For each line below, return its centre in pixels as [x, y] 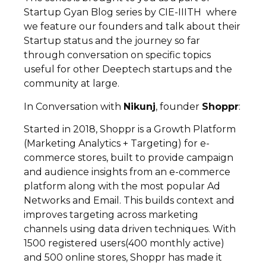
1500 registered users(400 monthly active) [124, 243]
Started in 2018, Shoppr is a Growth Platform [130, 129]
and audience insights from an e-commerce [127, 172]
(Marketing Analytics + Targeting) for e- [117, 144]
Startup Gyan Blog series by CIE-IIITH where [130, 12]
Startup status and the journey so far [112, 41]
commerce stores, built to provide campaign [129, 158]
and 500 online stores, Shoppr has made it [123, 258]
